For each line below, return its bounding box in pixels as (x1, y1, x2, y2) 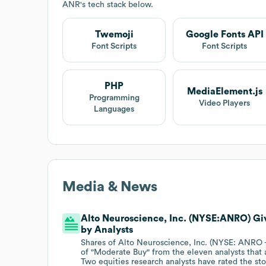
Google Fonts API (185, 29, 264, 39)
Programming (88, 93, 140, 102)
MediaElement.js (186, 87, 262, 97)
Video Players (199, 99, 251, 108)
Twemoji (94, 29, 134, 39)
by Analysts (81, 224, 134, 235)
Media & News (62, 179, 157, 194)
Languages (94, 104, 135, 113)
